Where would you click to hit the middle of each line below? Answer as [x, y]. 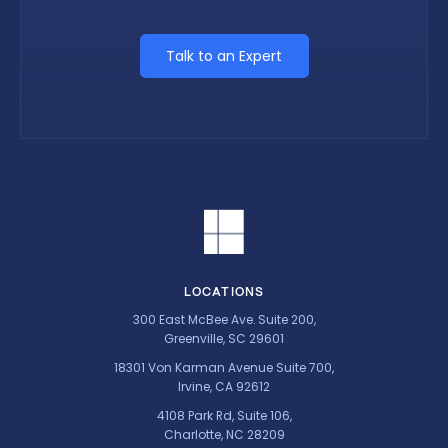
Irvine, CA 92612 [224, 387]
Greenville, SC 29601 [224, 339]
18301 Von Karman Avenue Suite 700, [224, 368]
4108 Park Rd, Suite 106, [224, 416]
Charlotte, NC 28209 [224, 435]
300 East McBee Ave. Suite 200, [224, 320]
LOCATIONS [224, 292]
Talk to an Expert [224, 55]
